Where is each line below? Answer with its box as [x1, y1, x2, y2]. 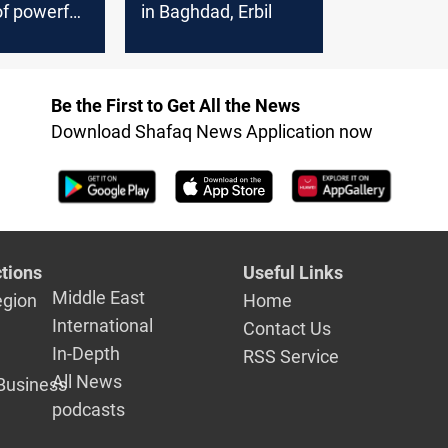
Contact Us [242, 318, 331, 340]
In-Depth [52, 343, 121, 365]
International [52, 315, 154, 337]
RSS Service [242, 346, 339, 368]
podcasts [52, 399, 126, 421]
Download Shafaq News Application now [50, 120, 373, 142]
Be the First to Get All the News [50, 94, 300, 116]
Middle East [52, 287, 146, 309]
